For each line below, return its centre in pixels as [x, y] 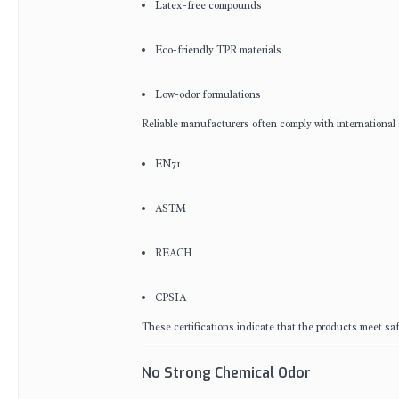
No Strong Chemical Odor [226, 373]
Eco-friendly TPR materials [218, 50]
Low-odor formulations [208, 94]
